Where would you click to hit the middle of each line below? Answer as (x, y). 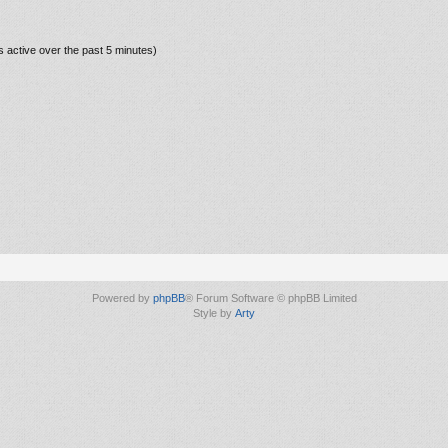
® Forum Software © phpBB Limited (270, 297)
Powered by (122, 297)
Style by (214, 312)
